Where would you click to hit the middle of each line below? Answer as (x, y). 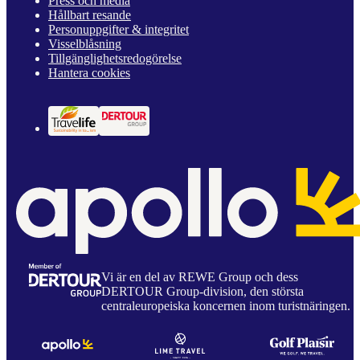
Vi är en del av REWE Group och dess (200, 276)
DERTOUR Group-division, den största (202, 291)
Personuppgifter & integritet (119, 30)
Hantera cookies (89, 73)
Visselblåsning (85, 44)
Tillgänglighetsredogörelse (115, 59)
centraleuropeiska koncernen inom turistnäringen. (226, 305)
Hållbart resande (90, 15)
